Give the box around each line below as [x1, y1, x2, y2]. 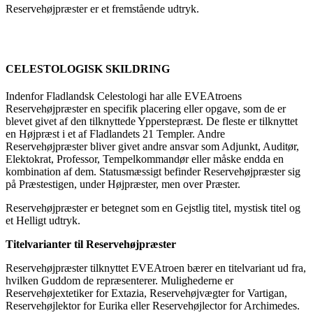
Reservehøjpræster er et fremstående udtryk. [6, 3, 199, 15]
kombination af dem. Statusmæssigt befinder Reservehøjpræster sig [6, 165, 300, 177]
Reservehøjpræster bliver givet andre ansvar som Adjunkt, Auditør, [6, 140, 299, 152]
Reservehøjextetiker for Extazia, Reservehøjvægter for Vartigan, [6, 286, 287, 299]
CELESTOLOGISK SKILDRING [6, 62, 170, 75]
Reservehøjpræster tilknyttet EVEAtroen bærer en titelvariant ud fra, [6, 261, 306, 274]
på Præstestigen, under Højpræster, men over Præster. [6, 177, 240, 190]
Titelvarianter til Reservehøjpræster [6, 238, 176, 250]
